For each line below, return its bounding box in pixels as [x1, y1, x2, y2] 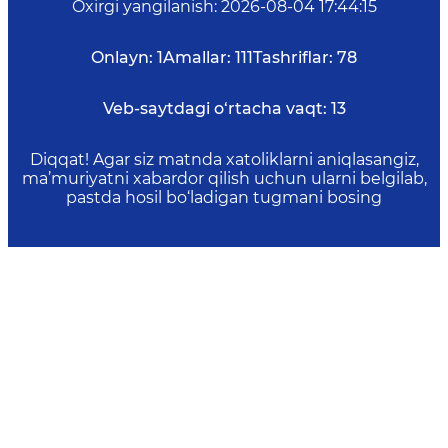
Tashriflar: [253, 48, 333, 67]
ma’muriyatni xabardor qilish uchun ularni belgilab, [21, 169, 427, 188]
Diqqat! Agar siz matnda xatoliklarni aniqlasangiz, [29, 150, 419, 169]
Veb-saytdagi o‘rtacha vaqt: [102, 99, 327, 118]
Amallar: [163, 48, 231, 67]
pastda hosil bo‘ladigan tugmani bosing [66, 188, 382, 207]
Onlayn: [91, 48, 153, 67]
